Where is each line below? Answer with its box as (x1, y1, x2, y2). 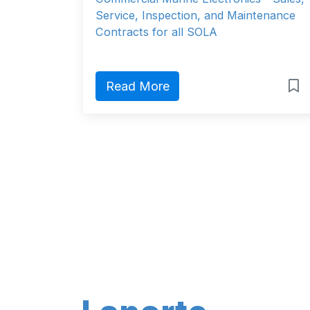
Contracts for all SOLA (95, 25, 217, 39)
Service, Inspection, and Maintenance (95, 8, 295, 23)
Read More (105, 79, 170, 94)
